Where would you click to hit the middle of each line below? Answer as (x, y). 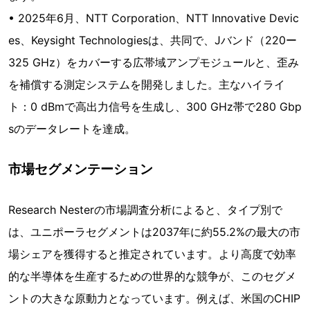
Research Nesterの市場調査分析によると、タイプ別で (145, 209)
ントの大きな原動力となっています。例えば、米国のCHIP (154, 298)
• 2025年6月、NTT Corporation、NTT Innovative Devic (154, 18)
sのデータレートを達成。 (72, 128)
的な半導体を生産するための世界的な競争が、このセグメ (152, 276)
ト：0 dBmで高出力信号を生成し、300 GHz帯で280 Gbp (155, 106)
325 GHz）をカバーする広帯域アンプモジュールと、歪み (154, 62)
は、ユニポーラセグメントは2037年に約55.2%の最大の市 (154, 231)
